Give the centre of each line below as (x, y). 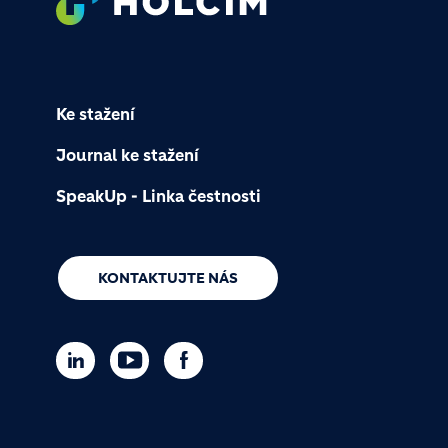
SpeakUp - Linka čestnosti (158, 195)
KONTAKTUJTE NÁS (168, 277)
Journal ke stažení (127, 154)
